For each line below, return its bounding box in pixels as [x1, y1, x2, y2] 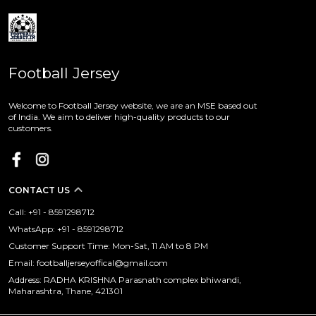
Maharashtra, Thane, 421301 [8, 285, 123, 296]
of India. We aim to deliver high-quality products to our [8, 111, 230, 122]
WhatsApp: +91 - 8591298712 [8, 223, 123, 234]
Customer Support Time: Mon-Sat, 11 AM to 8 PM [8, 240, 208, 251]
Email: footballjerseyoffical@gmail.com [8, 257, 168, 268]
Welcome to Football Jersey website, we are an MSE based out [8, 99, 257, 111]
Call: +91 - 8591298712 [8, 206, 95, 217]
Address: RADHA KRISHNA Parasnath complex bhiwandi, [8, 274, 241, 285]
